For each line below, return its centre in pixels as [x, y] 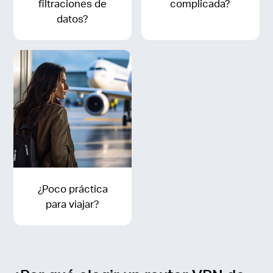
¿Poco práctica [73, 189]
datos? [73, 19]
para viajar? [73, 204]
